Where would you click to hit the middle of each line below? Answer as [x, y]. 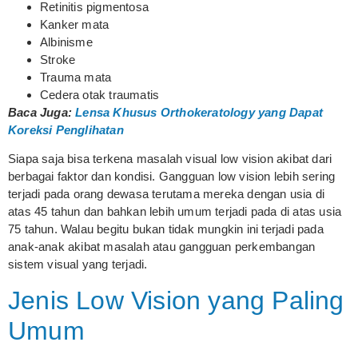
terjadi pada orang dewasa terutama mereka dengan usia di [167, 194]
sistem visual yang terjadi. [78, 265]
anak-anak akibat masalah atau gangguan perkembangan [162, 247]
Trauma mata [76, 78]
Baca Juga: [42, 113]
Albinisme [66, 42]
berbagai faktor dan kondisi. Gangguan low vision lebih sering [172, 177]
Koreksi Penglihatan [66, 130]
